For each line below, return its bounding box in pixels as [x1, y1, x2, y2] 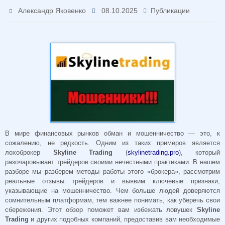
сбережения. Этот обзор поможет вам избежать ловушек [5, 206, 197, 214]
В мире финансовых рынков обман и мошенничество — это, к [5, 130, 220, 138]
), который [178, 149, 220, 157]
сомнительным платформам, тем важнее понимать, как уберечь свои [5, 196, 220, 204]
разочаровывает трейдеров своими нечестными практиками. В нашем [5, 158, 220, 166]
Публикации [150, 7, 190, 15]
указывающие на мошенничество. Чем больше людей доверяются [5, 187, 220, 195]
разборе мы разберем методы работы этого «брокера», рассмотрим [5, 168, 220, 176]
